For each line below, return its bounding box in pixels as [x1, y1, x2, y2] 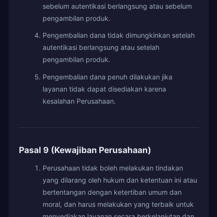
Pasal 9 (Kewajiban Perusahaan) [18, 144, 151, 155]
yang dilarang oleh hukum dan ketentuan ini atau [42, 175, 197, 184]
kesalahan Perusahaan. [42, 96, 116, 105]
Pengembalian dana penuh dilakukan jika [42, 72, 172, 81]
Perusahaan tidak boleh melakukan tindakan [42, 163, 183, 172]
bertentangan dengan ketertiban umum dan [42, 187, 182, 196]
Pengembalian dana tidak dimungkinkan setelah [42, 31, 195, 40]
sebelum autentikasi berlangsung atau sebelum [42, 1, 192, 10]
